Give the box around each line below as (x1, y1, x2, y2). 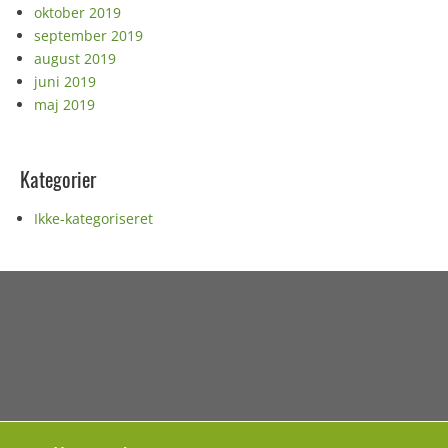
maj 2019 (34, 95, 95, 115)
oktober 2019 (34, 3, 121, 23)
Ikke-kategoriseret (34, 209, 153, 229)
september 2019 (34, 26, 143, 46)
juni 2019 (34, 72, 96, 92)
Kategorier (20, 164, 96, 195)
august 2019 (34, 49, 116, 69)
